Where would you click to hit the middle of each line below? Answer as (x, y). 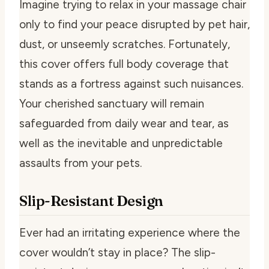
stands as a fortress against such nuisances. (131, 83)
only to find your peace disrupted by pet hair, (134, 24)
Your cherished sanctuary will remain (112, 103)
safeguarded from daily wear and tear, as (124, 123)
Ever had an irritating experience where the (130, 232)
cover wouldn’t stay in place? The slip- (117, 252)
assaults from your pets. (80, 163)
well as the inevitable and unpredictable (121, 143)
